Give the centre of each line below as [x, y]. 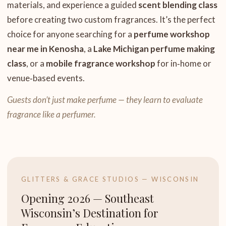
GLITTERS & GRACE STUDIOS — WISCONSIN [110, 179]
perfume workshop [172, 34]
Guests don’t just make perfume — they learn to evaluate [105, 100]
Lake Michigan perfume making [154, 49]
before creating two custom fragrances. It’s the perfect [111, 19]
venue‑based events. [46, 78]
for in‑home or [183, 63]
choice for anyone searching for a [70, 34]
